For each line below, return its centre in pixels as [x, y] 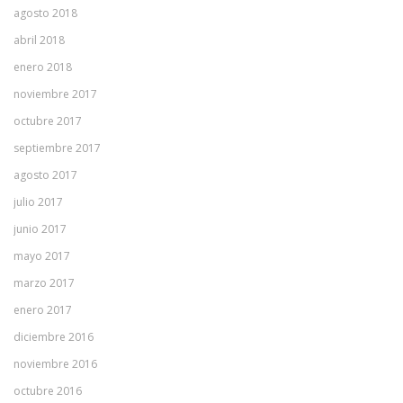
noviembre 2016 [55, 364]
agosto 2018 [45, 13]
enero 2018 [43, 67]
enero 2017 [43, 310]
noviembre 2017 [55, 94]
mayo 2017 [42, 256]
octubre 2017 [48, 121]
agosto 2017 [45, 175]
